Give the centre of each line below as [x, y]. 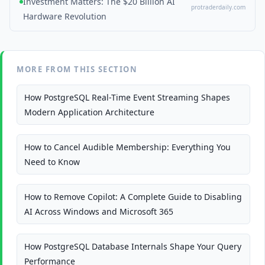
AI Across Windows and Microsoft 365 [99, 211]
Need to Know [52, 162]
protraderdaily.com [218, 7]
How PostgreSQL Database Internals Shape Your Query [133, 246]
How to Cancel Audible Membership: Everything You [127, 147]
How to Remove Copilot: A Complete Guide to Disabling [133, 197]
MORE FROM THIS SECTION [77, 69]
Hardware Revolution [65, 16]
